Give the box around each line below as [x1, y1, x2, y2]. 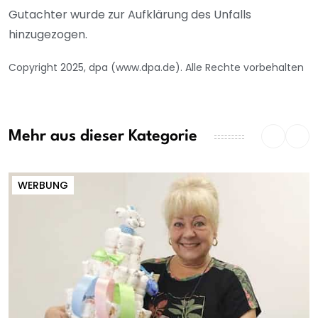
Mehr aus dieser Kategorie [9, 128, 197, 145]
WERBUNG [18, 177, 68, 192]
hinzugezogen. [9, 26, 87, 43]
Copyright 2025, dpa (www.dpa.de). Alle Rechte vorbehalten [9, 60, 304, 75]
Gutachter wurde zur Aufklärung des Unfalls [9, 6, 251, 23]
